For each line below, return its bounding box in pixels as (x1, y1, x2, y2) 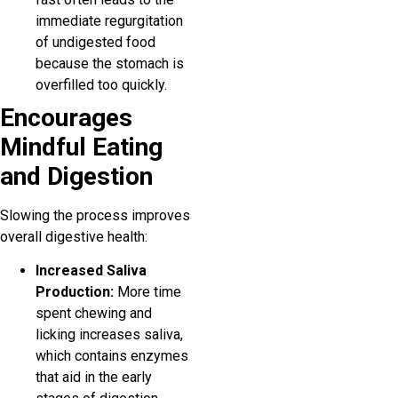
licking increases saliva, (36, 326, 183, 344)
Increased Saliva (36, 262, 147, 280)
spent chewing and (36, 305, 152, 322)
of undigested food (36, 33, 155, 51)
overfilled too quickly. (36, 76, 167, 93)
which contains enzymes (36, 347, 188, 365)
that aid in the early (36, 369, 152, 386)
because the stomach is (36, 54, 184, 72)
